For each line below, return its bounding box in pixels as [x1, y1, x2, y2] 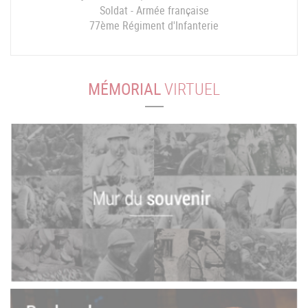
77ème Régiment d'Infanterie [89, 17, 219, 33]
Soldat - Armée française [99, 2, 209, 18]
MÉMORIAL [88, 77, 161, 100]
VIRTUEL [161, 77, 220, 100]
